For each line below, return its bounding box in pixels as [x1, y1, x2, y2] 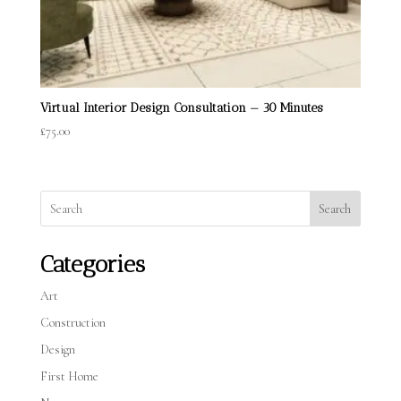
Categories [39, 251, 145, 279]
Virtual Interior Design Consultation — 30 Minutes [39, 99, 323, 115]
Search [319, 200, 352, 217]
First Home [39, 369, 98, 385]
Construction [39, 315, 106, 331]
